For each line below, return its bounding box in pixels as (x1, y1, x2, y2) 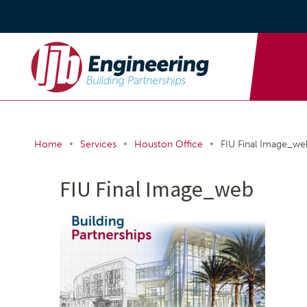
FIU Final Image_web (60, 175, 254, 204)
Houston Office (134, 138, 203, 151)
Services (80, 138, 116, 151)
